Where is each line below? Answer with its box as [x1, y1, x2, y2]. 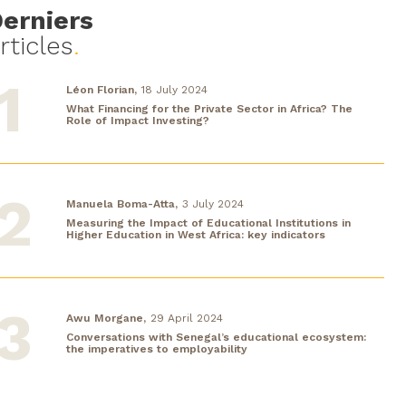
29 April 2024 [150, 311, 223, 324]
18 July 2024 [141, 82, 208, 96]
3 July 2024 [182, 197, 244, 210]
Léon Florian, [66, 82, 137, 96]
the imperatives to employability [66, 342, 247, 355]
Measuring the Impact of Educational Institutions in [66, 216, 351, 229]
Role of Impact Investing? [66, 113, 209, 127]
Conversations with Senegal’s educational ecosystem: [66, 330, 366, 343]
